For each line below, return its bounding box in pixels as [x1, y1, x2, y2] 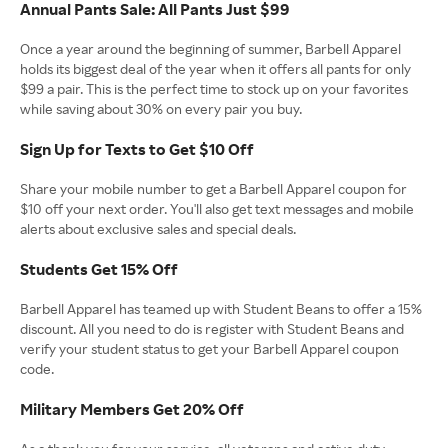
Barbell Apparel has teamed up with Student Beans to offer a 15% [20, 299, 422, 317]
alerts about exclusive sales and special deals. [20, 219, 296, 237]
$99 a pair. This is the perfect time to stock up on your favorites [20, 79, 408, 97]
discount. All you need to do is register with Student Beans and [20, 319, 404, 337]
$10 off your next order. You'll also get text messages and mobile [20, 199, 414, 217]
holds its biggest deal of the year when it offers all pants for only [20, 59, 411, 77]
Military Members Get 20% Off [20, 397, 244, 419]
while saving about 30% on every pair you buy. [20, 99, 302, 117]
